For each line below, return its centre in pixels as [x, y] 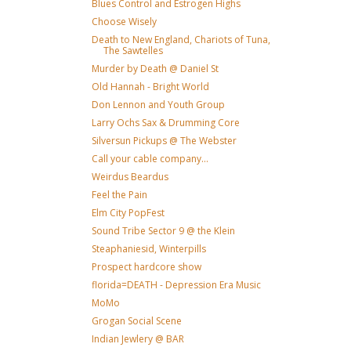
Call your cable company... [150, 159]
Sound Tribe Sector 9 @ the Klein [163, 231]
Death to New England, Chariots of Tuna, [181, 40]
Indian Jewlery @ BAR [138, 339]
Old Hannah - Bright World [150, 87]
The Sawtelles [133, 51]
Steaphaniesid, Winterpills [148, 249]
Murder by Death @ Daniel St [155, 69]
